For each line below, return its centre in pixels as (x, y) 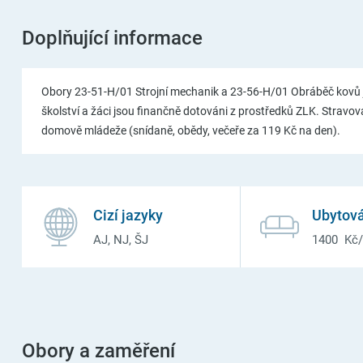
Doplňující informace (112, 38)
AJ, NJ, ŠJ (120, 240)
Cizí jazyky (128, 215)
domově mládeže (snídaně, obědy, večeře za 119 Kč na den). (190, 130)
